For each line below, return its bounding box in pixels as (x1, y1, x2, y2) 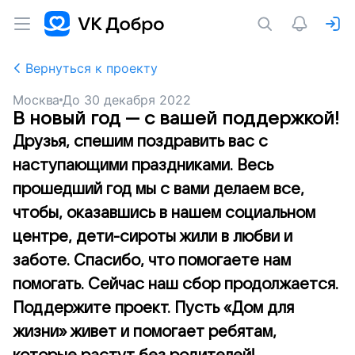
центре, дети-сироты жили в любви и (13, 228, 292, 246)
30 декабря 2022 (84, 92, 192, 108)
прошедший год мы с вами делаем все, (13, 181, 304, 198)
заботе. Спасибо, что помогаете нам (13, 252, 291, 269)
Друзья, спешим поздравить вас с (13, 133, 268, 151)
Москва (13, 92, 60, 108)
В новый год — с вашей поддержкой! (13, 109, 339, 128)
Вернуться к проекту (25, 60, 158, 76)
